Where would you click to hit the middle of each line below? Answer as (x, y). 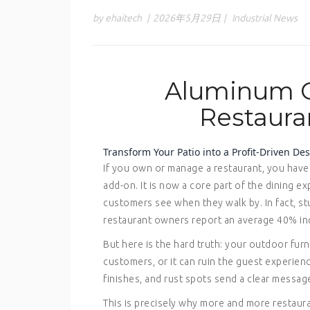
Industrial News (265, 18)
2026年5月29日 (187, 18)
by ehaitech (117, 18)
